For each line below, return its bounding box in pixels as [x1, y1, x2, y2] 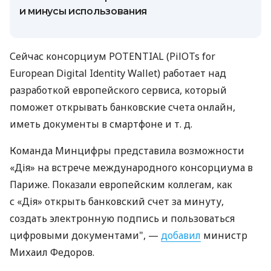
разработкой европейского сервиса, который [10, 83, 227, 97]
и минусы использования [19, 5, 147, 18]
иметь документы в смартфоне [10, 117, 165, 131]
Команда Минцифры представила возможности [10, 144, 244, 158]
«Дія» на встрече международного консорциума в [10, 161, 253, 175]
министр [201, 229, 247, 243]
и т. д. [165, 117, 192, 131]
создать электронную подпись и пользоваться [10, 212, 235, 226]
